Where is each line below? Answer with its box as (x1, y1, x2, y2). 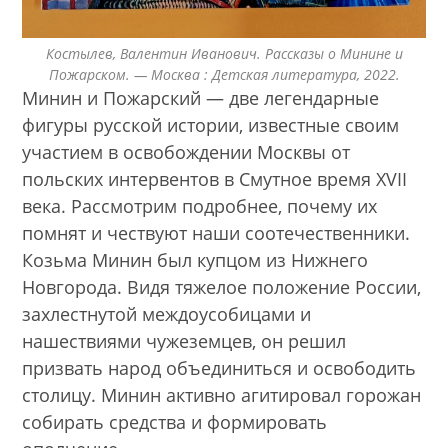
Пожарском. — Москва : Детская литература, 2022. (48, 65, 400, 85)
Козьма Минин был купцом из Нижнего (22, 248, 369, 273)
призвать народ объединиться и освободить (22, 356, 417, 381)
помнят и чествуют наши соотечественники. (22, 221, 411, 246)
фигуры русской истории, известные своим (22, 113, 400, 138)
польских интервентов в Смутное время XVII (22, 167, 408, 192)
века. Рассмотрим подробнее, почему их (22, 194, 378, 219)
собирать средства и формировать (22, 410, 328, 435)
